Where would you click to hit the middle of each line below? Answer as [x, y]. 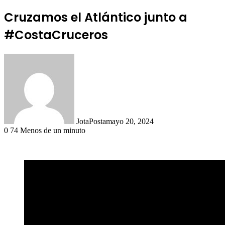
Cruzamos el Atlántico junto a [96, 17]
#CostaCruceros [56, 35]
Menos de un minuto [53, 130]
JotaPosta [91, 121]
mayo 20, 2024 [130, 121]
